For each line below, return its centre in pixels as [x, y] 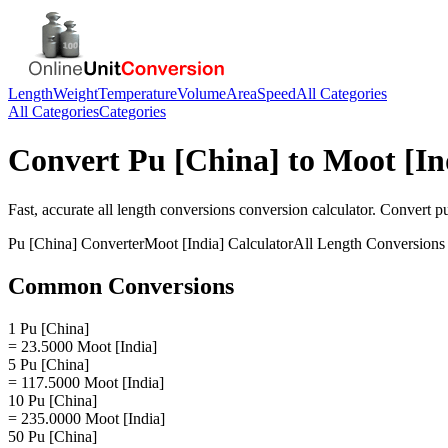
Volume [201, 93]
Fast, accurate [53, 209]
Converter [110, 243]
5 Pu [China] [48, 364]
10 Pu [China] [52, 400]
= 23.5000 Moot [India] [82, 346]
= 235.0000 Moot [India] [86, 418]
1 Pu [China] [48, 328]
